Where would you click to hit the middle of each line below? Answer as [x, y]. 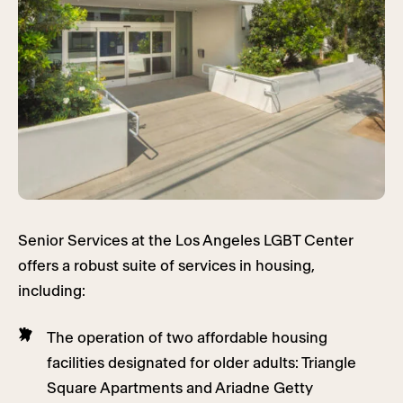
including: [52, 291]
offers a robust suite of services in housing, [166, 266]
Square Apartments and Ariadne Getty [180, 389]
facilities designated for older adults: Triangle [201, 363]
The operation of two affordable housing [187, 338]
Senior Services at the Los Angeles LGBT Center [186, 241]
